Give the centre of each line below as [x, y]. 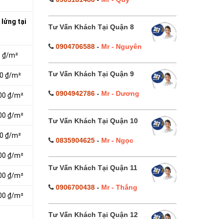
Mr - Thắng [119, 187]
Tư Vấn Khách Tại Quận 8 [91, 27]
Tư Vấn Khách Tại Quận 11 [93, 168]
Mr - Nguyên [121, 46]
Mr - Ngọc [117, 140]
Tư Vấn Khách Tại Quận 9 [91, 74]
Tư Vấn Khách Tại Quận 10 [93, 121]
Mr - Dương [120, 93]
